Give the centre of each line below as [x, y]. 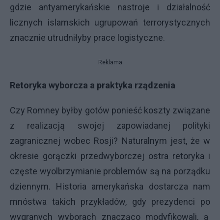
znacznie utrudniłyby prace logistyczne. [87, 37]
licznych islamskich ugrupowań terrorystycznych [110, 22]
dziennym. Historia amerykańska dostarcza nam [110, 186]
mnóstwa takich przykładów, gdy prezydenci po [110, 201]
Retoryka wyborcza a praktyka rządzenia [93, 85]
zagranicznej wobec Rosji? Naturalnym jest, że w [110, 140]
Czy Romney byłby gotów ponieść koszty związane [110, 110]
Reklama [110, 62]
